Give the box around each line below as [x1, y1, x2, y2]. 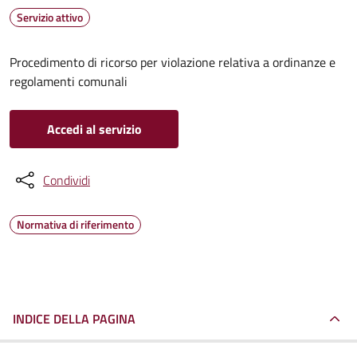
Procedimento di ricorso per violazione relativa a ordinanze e [10, 53, 335, 72]
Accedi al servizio [46, 120, 142, 139]
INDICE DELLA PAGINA [13, 309, 135, 328]
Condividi [43, 171, 90, 190]
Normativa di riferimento [17, 216, 134, 233]
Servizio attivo [17, 9, 83, 25]
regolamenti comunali [10, 72, 127, 91]
